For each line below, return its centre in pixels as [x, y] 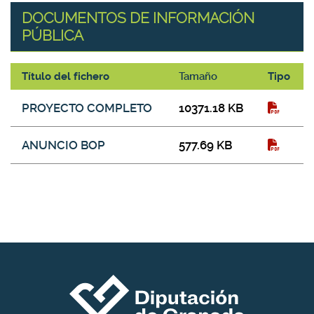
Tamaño [198, 76]
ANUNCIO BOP [63, 145]
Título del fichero [66, 76]
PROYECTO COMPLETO [87, 108]
